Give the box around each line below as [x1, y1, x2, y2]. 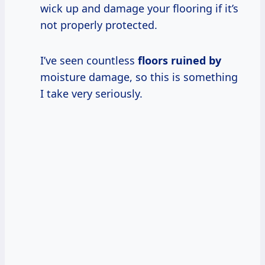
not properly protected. [40, 17, 157, 32]
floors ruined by [138, 53, 221, 67]
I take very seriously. [40, 86, 143, 101]
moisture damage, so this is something [40, 69, 238, 84]
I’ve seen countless [40, 53, 138, 67]
